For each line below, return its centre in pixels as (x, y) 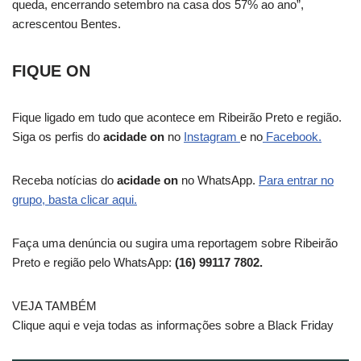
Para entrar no (296, 180)
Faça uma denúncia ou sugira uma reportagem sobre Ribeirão (175, 243)
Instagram (212, 137)
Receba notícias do (64, 180)
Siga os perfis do (58, 137)
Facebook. (292, 137)
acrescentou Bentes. (66, 24)
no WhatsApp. (220, 180)
